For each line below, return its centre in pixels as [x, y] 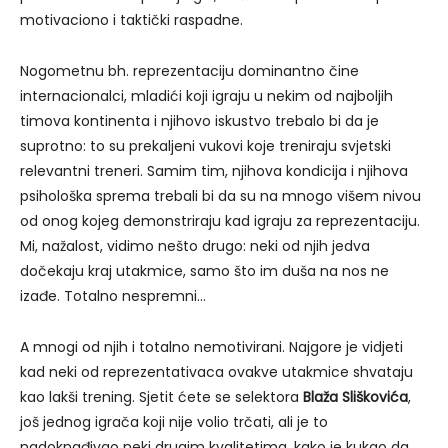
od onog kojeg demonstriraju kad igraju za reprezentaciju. [220, 221]
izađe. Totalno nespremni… [113, 296]
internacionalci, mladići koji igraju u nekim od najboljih [206, 96]
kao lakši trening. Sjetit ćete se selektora [161, 397]
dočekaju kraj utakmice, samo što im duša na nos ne [204, 271]
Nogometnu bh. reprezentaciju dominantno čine [189, 71]
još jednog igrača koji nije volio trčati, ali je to [174, 422]
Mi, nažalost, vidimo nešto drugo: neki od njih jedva [195, 246]
